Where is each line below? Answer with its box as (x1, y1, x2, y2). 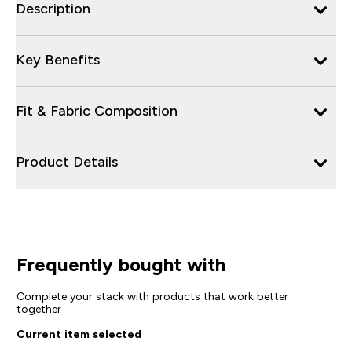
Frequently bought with (16, 253, 225, 275)
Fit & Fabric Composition (16, 102, 178, 119)
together (16, 302, 61, 315)
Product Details (16, 153, 118, 170)
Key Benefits (16, 51, 100, 68)
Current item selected (16, 327, 141, 340)
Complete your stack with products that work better (16, 289, 288, 302)
